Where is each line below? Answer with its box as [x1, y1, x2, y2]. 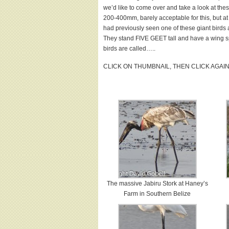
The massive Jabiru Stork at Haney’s [106, 180, 208, 187]
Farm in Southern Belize [124, 190, 191, 197]
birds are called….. [103, 45, 155, 52]
